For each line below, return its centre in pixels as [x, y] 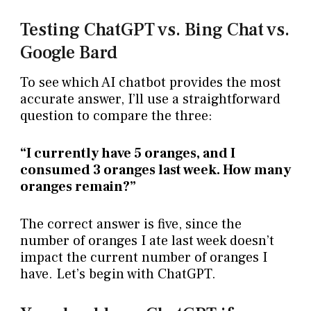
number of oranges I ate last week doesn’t [147, 241]
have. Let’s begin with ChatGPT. [118, 275]
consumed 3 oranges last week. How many [155, 170]
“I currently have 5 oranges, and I [127, 154]
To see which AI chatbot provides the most [150, 83]
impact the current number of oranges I [143, 258]
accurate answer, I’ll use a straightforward [150, 100]
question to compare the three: [116, 116]
